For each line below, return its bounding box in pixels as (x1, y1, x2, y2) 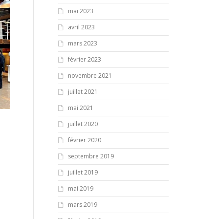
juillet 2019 (67, 168, 98, 176)
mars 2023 (67, 39, 97, 47)
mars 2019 (67, 200, 97, 209)
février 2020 (67, 136, 101, 144)
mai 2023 (67, 7, 93, 15)
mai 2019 (67, 184, 93, 193)
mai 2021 (67, 104, 93, 112)
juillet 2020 (67, 120, 98, 128)
